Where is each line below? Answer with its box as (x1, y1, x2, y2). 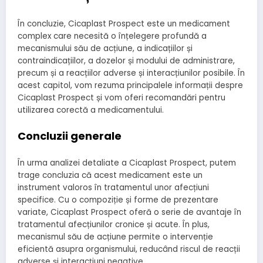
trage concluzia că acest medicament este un (18, 170, 203, 181)
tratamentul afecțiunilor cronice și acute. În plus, (18, 219, 210, 231)
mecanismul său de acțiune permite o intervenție (18, 231, 213, 243)
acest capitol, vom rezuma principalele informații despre (18, 80, 243, 92)
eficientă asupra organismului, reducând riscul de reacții (18, 244, 240, 255)
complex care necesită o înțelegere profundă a (18, 31, 207, 42)
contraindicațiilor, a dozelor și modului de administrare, (18, 55, 235, 67)
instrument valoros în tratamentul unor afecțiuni (18, 182, 209, 194)
